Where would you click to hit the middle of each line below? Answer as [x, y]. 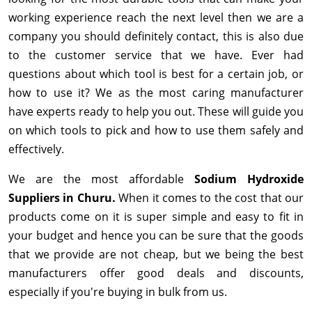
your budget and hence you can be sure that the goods [156, 236]
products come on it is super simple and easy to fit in [156, 217]
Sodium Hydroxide [249, 179]
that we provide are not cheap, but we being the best [156, 255]
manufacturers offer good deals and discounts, [156, 273]
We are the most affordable [101, 179]
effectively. [36, 149]
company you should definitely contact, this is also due [156, 37]
